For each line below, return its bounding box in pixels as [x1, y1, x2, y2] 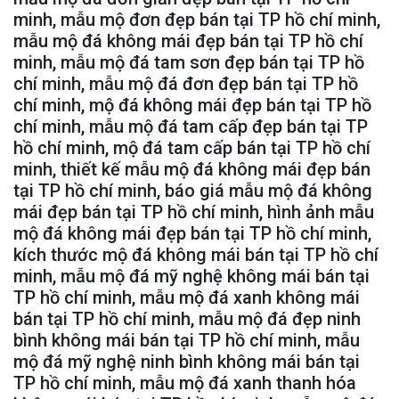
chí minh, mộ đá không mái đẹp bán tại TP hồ [13, 94, 371, 116]
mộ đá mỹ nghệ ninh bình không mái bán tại [13, 350, 360, 372]
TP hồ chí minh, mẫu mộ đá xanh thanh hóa [13, 371, 356, 394]
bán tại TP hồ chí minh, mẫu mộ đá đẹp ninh [13, 307, 361, 330]
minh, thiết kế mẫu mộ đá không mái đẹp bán [13, 158, 370, 180]
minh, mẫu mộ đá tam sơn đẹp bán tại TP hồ [13, 51, 364, 73]
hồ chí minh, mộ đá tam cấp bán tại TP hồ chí [13, 136, 370, 159]
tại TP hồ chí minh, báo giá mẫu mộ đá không [13, 179, 372, 201]
